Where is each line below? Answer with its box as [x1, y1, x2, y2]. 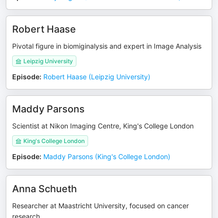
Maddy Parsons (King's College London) [43, 152, 170, 161]
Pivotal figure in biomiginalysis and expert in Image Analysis [12, 42, 201, 50]
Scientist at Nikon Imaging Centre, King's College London [12, 122, 194, 130]
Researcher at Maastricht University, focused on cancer [12, 201, 189, 210]
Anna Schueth [12, 183, 77, 195]
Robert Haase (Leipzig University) [43, 73, 150, 81]
